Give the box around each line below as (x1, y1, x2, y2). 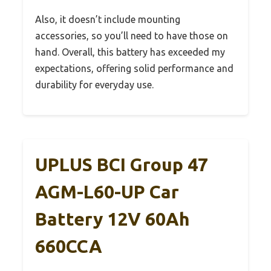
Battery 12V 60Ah (35, 208, 190, 229)
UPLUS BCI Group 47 (35, 154, 208, 175)
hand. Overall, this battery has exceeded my (35, 46, 225, 57)
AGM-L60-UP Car (35, 181, 179, 202)
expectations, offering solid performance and (35, 62, 233, 74)
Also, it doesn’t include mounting (35, 13, 180, 25)
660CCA (35, 235, 102, 256)
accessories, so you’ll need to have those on (35, 30, 228, 41)
